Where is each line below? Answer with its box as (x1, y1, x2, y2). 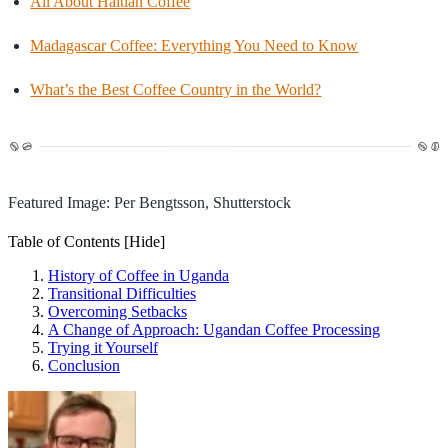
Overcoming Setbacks (48, 302, 187, 320)
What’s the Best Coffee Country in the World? (30, 80, 322, 98)
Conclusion (48, 356, 120, 374)
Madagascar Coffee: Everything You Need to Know (30, 36, 359, 54)
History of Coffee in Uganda (48, 266, 229, 284)
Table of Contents (8, 232, 124, 250)
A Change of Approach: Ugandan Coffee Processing (48, 320, 380, 338)
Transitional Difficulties (48, 284, 196, 302)
